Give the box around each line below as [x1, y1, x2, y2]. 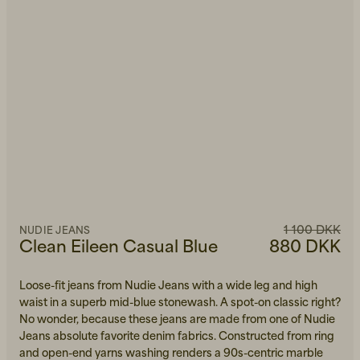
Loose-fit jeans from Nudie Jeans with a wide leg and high [19, 278, 317, 292]
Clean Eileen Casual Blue [19, 235, 218, 256]
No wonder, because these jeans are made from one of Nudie [19, 312, 335, 325]
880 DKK [269, 235, 341, 256]
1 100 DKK [284, 222, 341, 236]
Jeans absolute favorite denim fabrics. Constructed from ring [19, 329, 334, 342]
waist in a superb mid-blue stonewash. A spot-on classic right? [19, 295, 341, 309]
